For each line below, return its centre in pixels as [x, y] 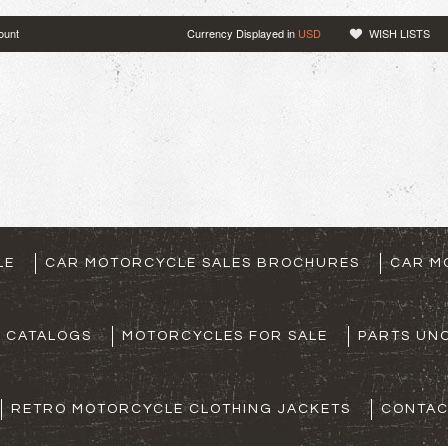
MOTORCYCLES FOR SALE [225, 336]
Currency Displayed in [242, 33]
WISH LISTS [399, 33]
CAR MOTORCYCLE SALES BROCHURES [202, 263]
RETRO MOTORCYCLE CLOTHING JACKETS [181, 409]
